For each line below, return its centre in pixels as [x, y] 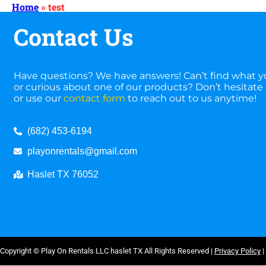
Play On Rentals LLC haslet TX [92, 251]
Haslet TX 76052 [63, 175]
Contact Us [74, 37]
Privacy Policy [237, 251]
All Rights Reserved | [178, 251]
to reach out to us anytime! [191, 99]
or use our [39, 99]
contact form [95, 99]
